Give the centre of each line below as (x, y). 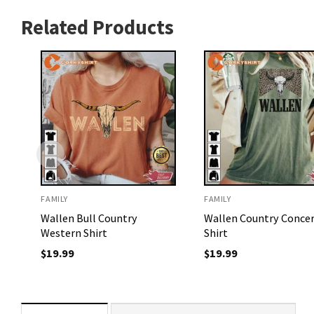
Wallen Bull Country (89, 218)
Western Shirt (74, 233)
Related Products (97, 27)
